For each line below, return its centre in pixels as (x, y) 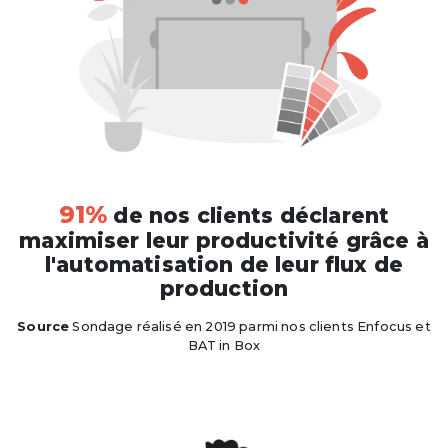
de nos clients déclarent (248, 216)
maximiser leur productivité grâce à (224, 241)
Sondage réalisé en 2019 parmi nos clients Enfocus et (250, 327)
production (224, 289)
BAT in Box (224, 346)
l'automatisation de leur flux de (224, 265)
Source (43, 327)
